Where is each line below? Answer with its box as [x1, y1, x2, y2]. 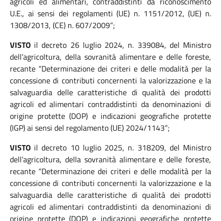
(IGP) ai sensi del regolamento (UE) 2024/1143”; [10, 122, 170, 134]
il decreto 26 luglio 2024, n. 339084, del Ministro [31, 39, 211, 51]
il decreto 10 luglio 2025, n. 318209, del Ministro [31, 142, 211, 153]
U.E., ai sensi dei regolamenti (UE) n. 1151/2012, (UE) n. [10, 7, 211, 19]
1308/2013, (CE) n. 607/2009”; [10, 19, 115, 31]
